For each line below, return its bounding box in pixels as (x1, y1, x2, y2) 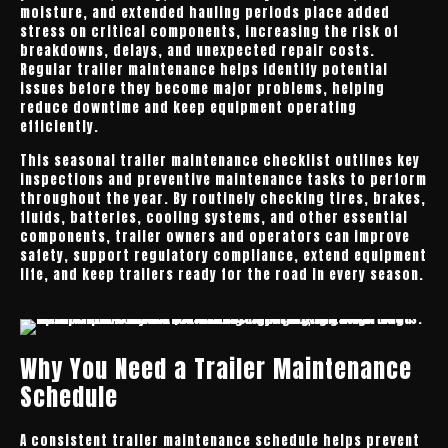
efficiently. (20, 117, 99, 136)
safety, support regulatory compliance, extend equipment (20, 246, 427, 265)
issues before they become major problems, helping (20, 79, 385, 98)
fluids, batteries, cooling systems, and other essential (20, 208, 408, 227)
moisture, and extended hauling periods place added (20, 3, 390, 22)
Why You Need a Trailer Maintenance (20, 351, 412, 387)
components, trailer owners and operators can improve (20, 227, 410, 246)
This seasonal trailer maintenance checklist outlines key (20, 151, 420, 170)
